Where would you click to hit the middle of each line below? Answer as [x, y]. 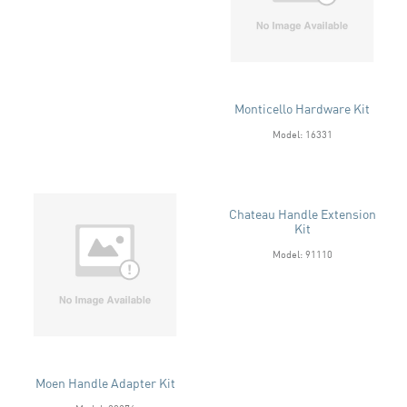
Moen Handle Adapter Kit [105, 383]
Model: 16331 [302, 134]
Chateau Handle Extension [302, 213]
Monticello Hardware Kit [302, 108]
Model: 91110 [302, 253]
